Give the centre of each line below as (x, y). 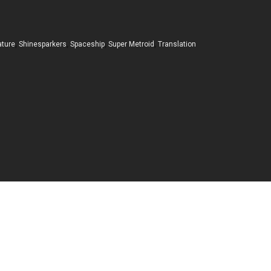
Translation (177, 44)
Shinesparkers (43, 44)
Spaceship (88, 44)
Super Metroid (132, 44)
